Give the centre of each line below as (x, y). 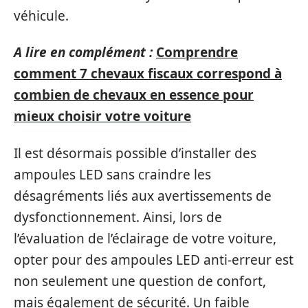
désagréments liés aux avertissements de (143, 196)
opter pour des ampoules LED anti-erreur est (154, 260)
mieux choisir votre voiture (102, 116)
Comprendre (197, 52)
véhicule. (41, 15)
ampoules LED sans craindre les (112, 174)
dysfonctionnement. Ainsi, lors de (118, 217)
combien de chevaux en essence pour (134, 95)
